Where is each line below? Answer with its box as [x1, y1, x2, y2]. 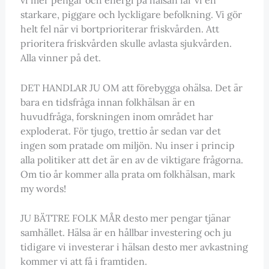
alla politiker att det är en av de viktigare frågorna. [20, 153, 243, 166]
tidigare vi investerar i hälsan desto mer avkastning [20, 241, 248, 253]
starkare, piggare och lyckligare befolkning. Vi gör [20, 8, 242, 20]
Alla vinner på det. [20, 51, 101, 64]
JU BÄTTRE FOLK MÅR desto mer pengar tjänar [20, 212, 231, 225]
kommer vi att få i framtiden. [20, 255, 147, 268]
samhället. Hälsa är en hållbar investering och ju [20, 226, 232, 239]
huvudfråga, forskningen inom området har [20, 110, 213, 122]
